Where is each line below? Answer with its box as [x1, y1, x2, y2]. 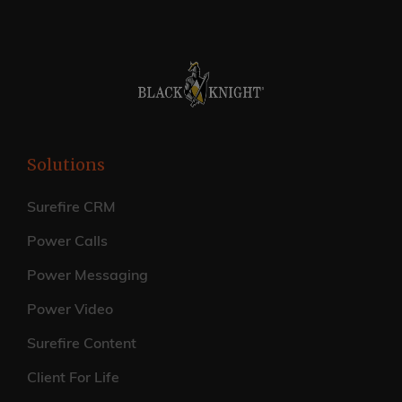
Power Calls [27, 234, 108, 249]
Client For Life [27, 371, 119, 386]
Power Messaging [27, 268, 148, 284]
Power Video [27, 302, 113, 318]
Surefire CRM [27, 200, 116, 215]
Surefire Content [27, 336, 136, 352]
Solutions [27, 153, 105, 175]
